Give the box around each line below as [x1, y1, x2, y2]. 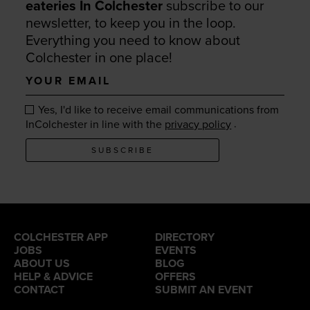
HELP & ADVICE [14, 270, 93, 284]
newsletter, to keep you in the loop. [26, 15, 237, 33]
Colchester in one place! [26, 50, 173, 67]
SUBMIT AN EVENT [155, 283, 253, 298]
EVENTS [155, 244, 197, 258]
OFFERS [155, 270, 196, 284]
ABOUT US [14, 257, 70, 271]
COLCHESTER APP [14, 230, 108, 245]
